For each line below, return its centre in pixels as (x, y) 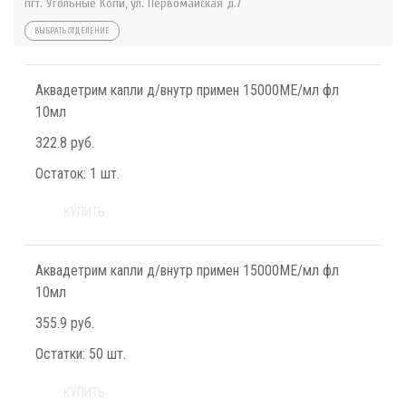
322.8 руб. (65, 143)
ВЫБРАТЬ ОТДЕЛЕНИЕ (72, 31)
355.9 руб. (65, 323)
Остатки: (60, 354)
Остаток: (61, 174)
